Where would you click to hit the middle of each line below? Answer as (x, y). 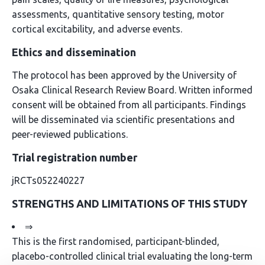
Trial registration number (75, 157)
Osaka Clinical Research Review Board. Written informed (132, 90)
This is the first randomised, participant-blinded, (116, 241)
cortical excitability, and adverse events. (97, 29)
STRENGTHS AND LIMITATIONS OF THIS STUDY (130, 203)
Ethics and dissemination (74, 52)
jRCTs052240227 (48, 180)
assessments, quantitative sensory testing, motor (118, 14)
